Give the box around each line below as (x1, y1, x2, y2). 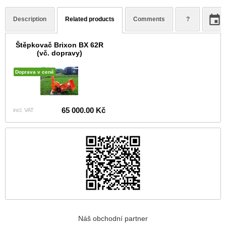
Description (13, 16, 46, 23)
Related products (65, 16, 115, 23)
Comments (133, 16, 165, 23)
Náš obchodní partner (78, 214, 148, 223)
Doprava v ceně (15, 69, 54, 75)
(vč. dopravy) (36, 49, 82, 58)
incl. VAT (13, 107, 34, 114)
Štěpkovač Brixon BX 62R (15, 41, 103, 49)
